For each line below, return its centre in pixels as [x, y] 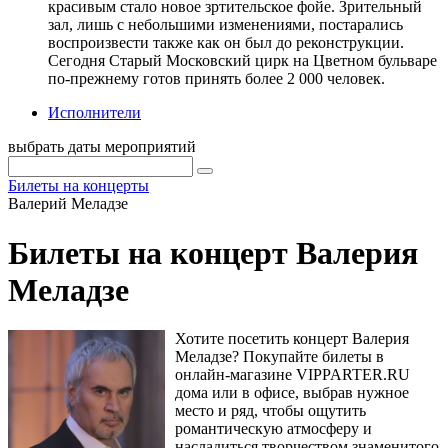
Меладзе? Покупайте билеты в [279, 357]
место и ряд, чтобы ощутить [270, 411]
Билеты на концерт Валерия [213, 252]
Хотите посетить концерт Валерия [291, 339]
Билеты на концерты [78, 186]
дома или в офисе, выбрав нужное [291, 393]
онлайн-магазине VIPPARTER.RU [292, 375]
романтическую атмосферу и [273, 429]
